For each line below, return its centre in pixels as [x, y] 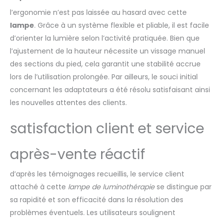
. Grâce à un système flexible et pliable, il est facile [122, 25]
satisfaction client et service [107, 128]
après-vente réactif [78, 154]
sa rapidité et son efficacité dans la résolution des [97, 199]
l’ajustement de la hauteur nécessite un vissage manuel [108, 51]
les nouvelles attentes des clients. [68, 102]
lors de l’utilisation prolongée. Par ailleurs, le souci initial [104, 77]
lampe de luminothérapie [111, 187]
